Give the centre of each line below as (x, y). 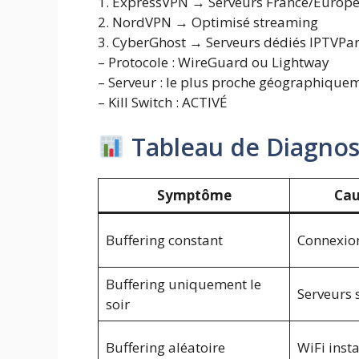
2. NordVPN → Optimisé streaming (208, 22)
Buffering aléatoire (165, 347)
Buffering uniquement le (183, 284)
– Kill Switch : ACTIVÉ (163, 103)
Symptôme (194, 195)
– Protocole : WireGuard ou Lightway (214, 63)
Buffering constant (164, 240)
